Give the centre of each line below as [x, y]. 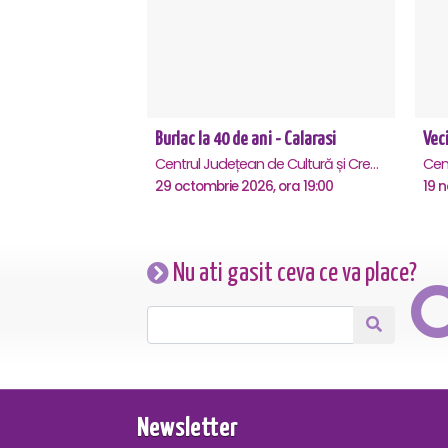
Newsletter [187, 429]
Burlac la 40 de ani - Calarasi [245, 139]
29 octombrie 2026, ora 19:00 [244, 186]
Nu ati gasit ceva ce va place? [293, 274]
